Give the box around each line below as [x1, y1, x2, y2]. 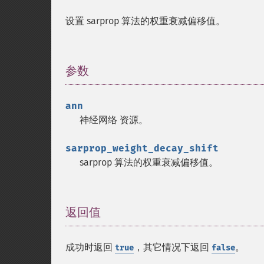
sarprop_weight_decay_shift [65, 143, 219, 154]
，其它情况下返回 [134, 242, 212, 253]
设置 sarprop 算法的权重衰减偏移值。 [65, 15, 225, 27]
